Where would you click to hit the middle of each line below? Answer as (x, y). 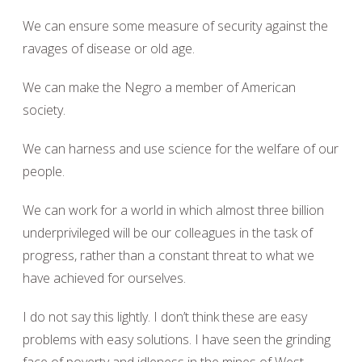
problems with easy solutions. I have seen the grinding (177, 339)
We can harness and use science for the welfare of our (181, 149)
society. (44, 110)
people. (44, 171)
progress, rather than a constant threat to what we (168, 255)
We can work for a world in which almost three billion (173, 210)
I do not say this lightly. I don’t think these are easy (165, 317)
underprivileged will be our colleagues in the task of (168, 233)
